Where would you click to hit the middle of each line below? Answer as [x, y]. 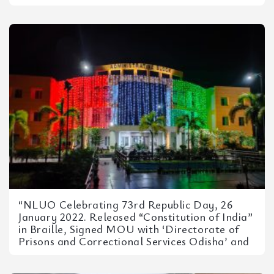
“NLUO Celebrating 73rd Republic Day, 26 [126, 204]
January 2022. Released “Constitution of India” [136, 217]
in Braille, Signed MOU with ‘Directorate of [129, 229]
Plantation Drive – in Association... [106, 253]
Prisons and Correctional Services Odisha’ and [134, 241]
